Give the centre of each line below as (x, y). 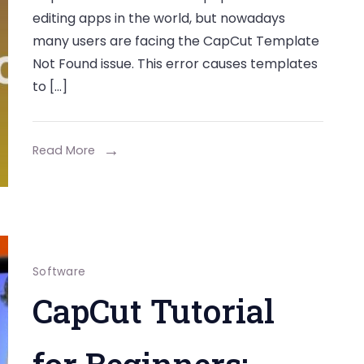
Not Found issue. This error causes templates (175, 64)
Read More (63, 150)
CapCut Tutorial (153, 311)
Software (59, 272)
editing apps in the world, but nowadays (158, 18)
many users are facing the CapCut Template (175, 41)
